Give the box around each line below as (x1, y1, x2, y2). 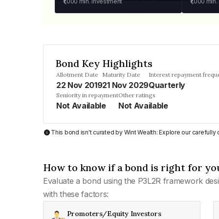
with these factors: (43, 189, 109, 199)
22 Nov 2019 (56, 80, 103, 90)
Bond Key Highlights (55, 57, 153, 69)
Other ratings (118, 91, 155, 99)
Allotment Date (56, 71, 98, 78)
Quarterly (148, 80, 186, 90)
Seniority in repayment (56, 91, 118, 99)
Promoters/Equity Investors (67, 209, 161, 218)
